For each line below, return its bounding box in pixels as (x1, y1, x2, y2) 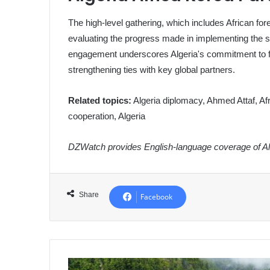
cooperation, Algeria (68, 110, 146, 121)
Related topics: (68, 95, 132, 105)
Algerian (67, 259, 96, 268)
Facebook (140, 191, 173, 202)
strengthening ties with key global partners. (68, 64, 236, 75)
